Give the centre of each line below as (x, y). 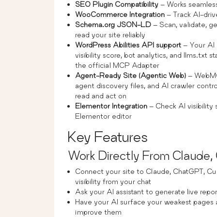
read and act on (101, 95)
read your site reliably (110, 34)
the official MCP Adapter (117, 65)
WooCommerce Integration (120, 14)
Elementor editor (103, 116)
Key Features (108, 136)
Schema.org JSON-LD (113, 24)
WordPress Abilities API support (128, 45)
